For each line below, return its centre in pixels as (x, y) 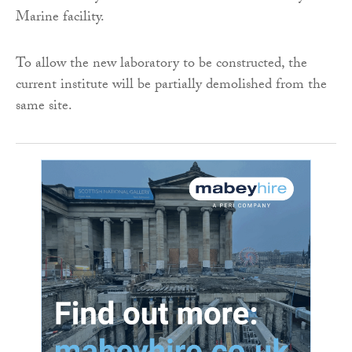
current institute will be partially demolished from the (171, 86)
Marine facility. (60, 19)
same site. (44, 108)
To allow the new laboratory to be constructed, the (161, 65)
